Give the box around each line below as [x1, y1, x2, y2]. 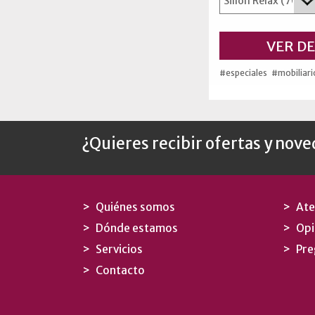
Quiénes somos [96, 200, 175, 214]
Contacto [96, 263, 145, 277]
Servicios [96, 242, 143, 256]
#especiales [219, 67, 267, 78]
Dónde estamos [96, 221, 178, 235]
